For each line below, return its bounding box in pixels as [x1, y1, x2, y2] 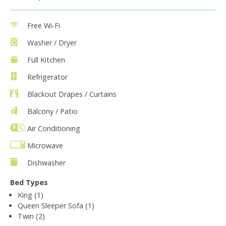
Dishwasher [27, 157, 66, 167]
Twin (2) [18, 211, 45, 221]
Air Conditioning [27, 123, 80, 133]
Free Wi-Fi [27, 20, 60, 30]
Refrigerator [27, 72, 68, 82]
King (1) [18, 190, 43, 200]
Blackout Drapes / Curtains [27, 89, 117, 99]
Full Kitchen [27, 54, 65, 65]
